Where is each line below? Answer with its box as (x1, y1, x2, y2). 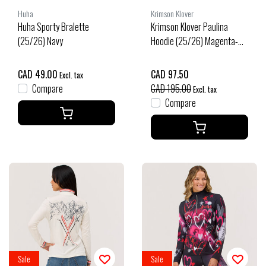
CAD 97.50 (151, 66, 189, 81)
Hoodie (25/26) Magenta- (151, 33, 238, 48)
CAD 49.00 (18, 66, 58, 81)
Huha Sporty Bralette (18, 19, 89, 34)
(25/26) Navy (18, 33, 63, 48)
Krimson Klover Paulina (151, 19, 228, 34)
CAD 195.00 (151, 81, 191, 96)
